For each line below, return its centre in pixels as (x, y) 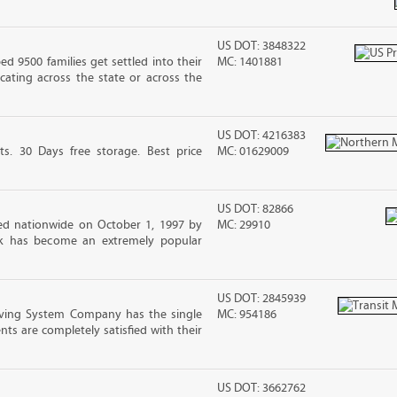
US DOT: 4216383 (262, 136)
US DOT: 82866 (256, 209)
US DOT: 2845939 (262, 299)
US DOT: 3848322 (262, 46)
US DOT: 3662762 (262, 388)
